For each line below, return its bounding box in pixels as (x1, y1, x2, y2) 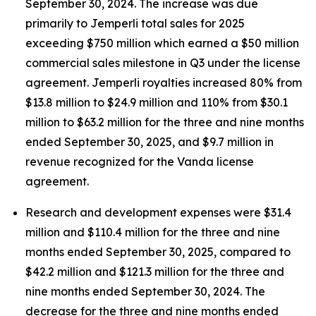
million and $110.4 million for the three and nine (25, 225, 280, 239)
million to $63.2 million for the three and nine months (25, 115, 304, 129)
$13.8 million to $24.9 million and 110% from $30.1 (25, 95, 288, 109)
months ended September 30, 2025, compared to (25, 245, 291, 259)
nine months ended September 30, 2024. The (25, 284, 265, 298)
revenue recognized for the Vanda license (25, 154, 254, 169)
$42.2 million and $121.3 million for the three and (25, 265, 284, 279)
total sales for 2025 (138, 16, 245, 30)
